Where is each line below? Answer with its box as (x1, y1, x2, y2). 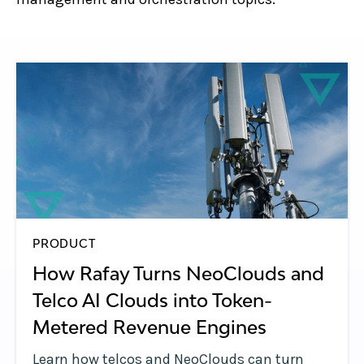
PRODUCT (32, 236, 96, 250)
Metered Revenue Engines (32, 316, 266, 338)
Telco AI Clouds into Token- (32, 289, 272, 311)
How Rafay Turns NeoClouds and (32, 262, 324, 284)
